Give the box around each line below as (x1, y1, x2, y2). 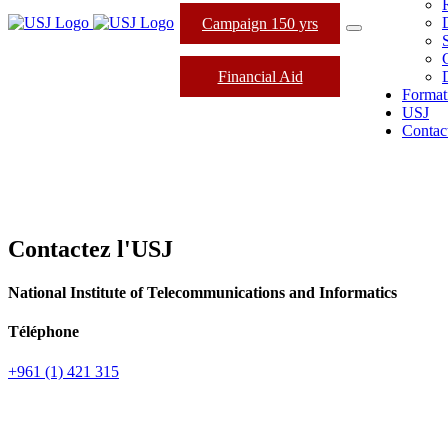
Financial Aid (217, 67, 303, 85)
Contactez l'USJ (8, 235, 173, 262)
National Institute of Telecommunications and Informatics (8, 284, 397, 302)
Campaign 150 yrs (202, 14, 318, 32)
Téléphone (8, 323, 79, 341)
